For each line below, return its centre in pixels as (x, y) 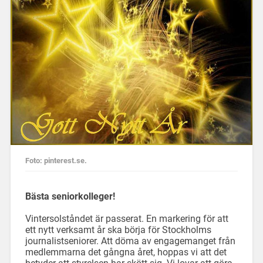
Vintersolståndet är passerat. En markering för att (127, 219)
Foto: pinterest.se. (56, 160)
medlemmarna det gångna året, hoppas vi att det (126, 252)
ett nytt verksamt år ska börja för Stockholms (118, 230)
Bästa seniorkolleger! (70, 197)
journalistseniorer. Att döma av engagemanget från (130, 241)
